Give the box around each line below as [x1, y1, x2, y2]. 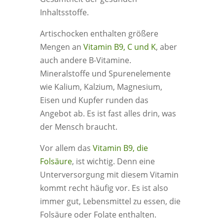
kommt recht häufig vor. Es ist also [39, 183, 168, 193]
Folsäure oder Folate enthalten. [39, 209, 156, 220]
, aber [155, 41, 177, 52]
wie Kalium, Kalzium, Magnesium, [39, 81, 162, 92]
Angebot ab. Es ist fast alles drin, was [39, 108, 176, 119]
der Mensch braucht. [39, 121, 117, 132]
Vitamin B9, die [92, 143, 148, 153]
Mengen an [39, 41, 83, 52]
